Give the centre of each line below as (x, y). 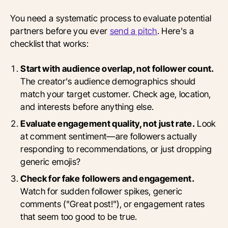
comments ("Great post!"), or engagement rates (113, 204)
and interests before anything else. (87, 107)
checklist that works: (50, 44)
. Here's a (176, 31)
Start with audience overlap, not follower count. (117, 69)
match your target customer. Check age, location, (116, 94)
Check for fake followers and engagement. (108, 179)
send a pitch (133, 31)
